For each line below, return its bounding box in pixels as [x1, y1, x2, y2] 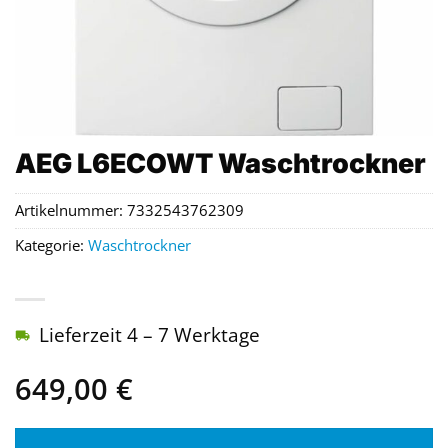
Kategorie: [15, 235, 88, 257]
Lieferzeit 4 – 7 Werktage [39, 321, 260, 349]
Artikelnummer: [15, 200, 127, 222]
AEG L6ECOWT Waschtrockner [15, 147, 426, 179]
